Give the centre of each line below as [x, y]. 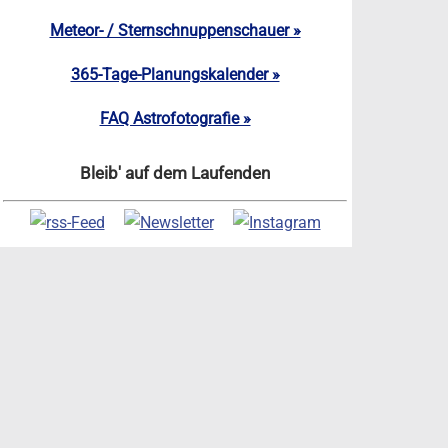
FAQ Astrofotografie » [175, 119]
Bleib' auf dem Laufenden [175, 173]
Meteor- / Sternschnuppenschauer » [175, 31]
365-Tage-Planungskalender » [175, 75]
